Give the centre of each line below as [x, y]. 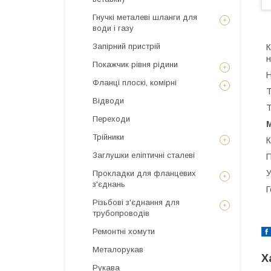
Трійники [108, 137]
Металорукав [118, 250]
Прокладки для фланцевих [144, 173]
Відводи [108, 101]
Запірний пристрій [126, 46]
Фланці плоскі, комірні [135, 83]
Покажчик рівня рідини [135, 64]
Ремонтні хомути [124, 231]
